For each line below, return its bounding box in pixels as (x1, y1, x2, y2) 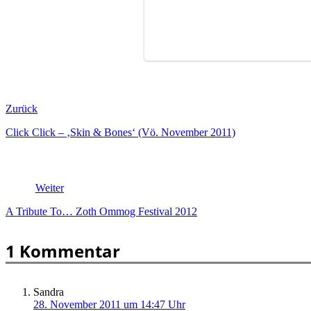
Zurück (6, 103, 37, 115)
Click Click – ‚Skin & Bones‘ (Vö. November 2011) (6, 126, 235, 139)
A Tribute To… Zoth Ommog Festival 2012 (6, 205, 197, 218)
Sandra (33, 285, 64, 298)
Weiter (35, 182, 64, 194)
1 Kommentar (6, 239, 120, 263)
